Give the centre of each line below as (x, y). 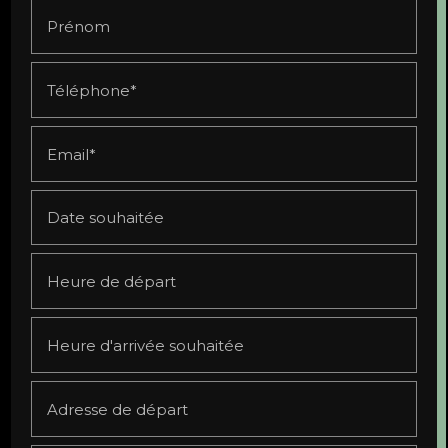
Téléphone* (92, 90)
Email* (72, 154)
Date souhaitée (106, 217)
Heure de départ (112, 281)
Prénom (79, 26)
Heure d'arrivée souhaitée (146, 345)
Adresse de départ (118, 409)
